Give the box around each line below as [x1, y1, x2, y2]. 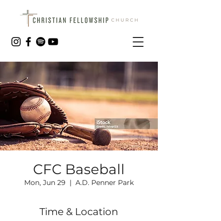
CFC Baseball [33, 161, 125, 178]
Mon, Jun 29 [24, 178, 66, 187]
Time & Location [39, 206, 118, 218]
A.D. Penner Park [75, 178, 134, 187]
